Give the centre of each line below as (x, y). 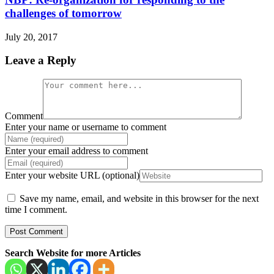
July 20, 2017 (31, 37)
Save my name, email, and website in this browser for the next (139, 199)
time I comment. (36, 210)
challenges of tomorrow (63, 13)
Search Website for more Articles (73, 253)
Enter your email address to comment (76, 151)
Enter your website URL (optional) (72, 176)
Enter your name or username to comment (86, 127)
